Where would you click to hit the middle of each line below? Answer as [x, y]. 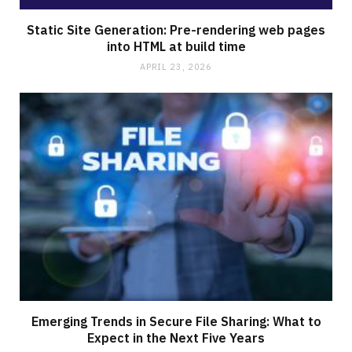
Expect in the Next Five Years [176, 337]
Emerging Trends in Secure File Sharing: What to [176, 321]
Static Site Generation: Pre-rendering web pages [176, 29]
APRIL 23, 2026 [176, 66]
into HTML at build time [176, 46]
